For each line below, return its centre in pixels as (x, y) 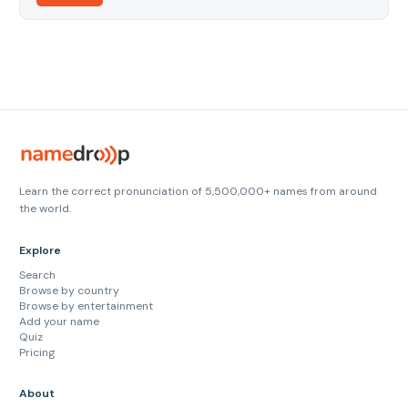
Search (37, 275)
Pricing (37, 353)
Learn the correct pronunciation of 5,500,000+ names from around (198, 191)
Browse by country (69, 291)
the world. (45, 208)
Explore (40, 250)
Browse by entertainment (86, 306)
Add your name (59, 322)
